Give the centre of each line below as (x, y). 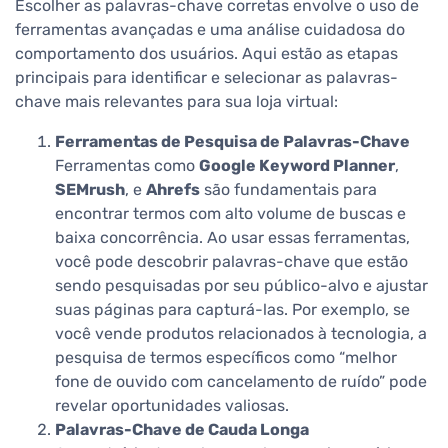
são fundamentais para (288, 189)
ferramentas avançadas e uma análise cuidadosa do (210, 29)
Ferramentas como (127, 165)
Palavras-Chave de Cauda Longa (182, 429)
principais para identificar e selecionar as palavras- (206, 77)
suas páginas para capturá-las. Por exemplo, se (232, 309)
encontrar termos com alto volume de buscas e (230, 213)
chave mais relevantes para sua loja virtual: (176, 101)
